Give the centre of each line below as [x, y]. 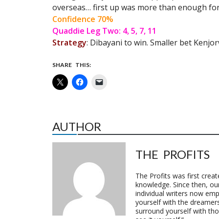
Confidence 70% [83, 19]
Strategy [69, 43]
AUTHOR [77, 126]
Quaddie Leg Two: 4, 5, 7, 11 [104, 31]
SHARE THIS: [72, 65]
